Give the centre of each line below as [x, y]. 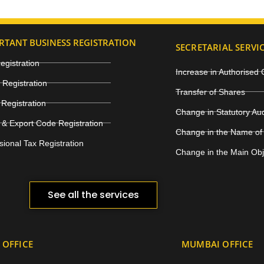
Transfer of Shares [210, 92]
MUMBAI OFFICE [217, 244]
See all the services [93, 195]
